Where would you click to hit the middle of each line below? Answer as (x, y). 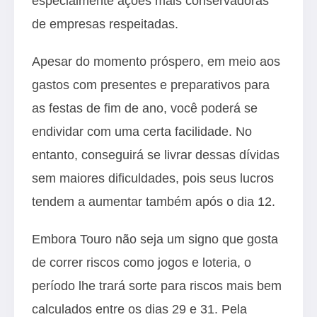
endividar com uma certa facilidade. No (142, 131)
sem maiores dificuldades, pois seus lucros (153, 178)
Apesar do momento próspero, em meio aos (156, 61)
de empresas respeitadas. (105, 24)
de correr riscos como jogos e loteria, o (142, 262)
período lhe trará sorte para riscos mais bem (157, 286)
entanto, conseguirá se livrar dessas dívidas (156, 155)
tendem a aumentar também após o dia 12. (154, 201)
